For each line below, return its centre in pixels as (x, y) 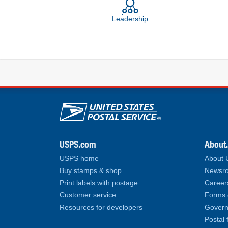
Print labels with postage (99, 183)
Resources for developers (101, 207)
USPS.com (78, 144)
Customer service (88, 195)
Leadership (130, 19)
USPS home (79, 159)
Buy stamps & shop (91, 171)
